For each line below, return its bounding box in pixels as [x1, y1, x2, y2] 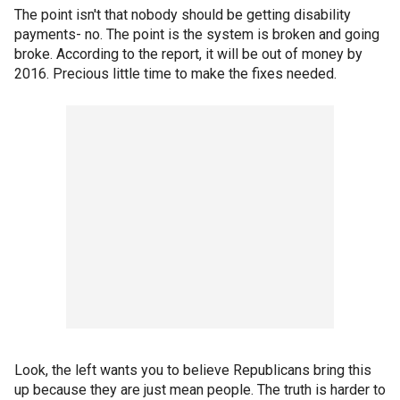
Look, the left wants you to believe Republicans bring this [14, 362, 371, 379]
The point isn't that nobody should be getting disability [14, 6, 351, 24]
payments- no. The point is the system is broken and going [14, 26, 379, 44]
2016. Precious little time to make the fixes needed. [14, 65, 337, 83]
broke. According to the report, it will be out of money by [14, 46, 362, 63]
